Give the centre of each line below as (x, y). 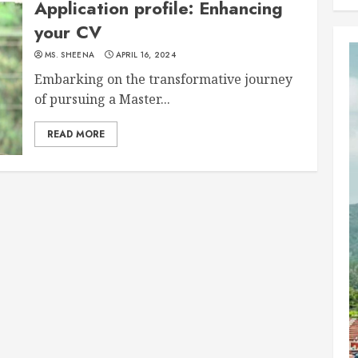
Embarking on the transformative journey (164, 79)
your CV (68, 32)
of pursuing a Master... (103, 99)
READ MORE (76, 134)
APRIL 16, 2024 (145, 54)
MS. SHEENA (70, 54)
